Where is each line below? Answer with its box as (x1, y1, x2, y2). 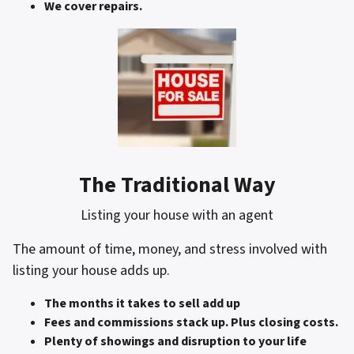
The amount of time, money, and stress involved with (13, 239, 327, 259)
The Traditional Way (78, 169, 276, 201)
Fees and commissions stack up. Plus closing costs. (44, 314, 338, 331)
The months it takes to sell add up (44, 295, 240, 312)
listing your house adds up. (13, 261, 170, 281)
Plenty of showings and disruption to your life (44, 333, 307, 350)
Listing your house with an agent (81, 205, 273, 225)
